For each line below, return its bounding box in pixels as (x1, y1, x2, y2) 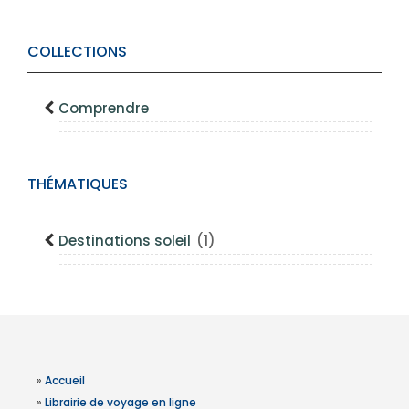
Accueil (45, 372, 85, 388)
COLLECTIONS (27, 41, 127, 62)
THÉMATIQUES (27, 173, 128, 194)
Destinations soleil (58, 231, 194, 250)
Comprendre (58, 99, 149, 118)
